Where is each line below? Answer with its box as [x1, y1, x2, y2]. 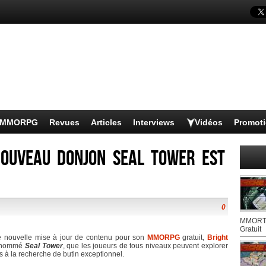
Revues [49, 118, 80, 127]
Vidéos [195, 118, 223, 127]
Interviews [133, 118, 175, 127]
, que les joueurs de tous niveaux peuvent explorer [62, 242, 228, 250]
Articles [91, 118, 122, 127]
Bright [207, 233, 229, 242]
